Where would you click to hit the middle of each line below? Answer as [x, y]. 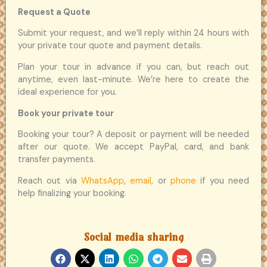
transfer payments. [57, 160]
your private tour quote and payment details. [110, 46]
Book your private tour [66, 113]
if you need [223, 181]
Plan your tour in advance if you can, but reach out [133, 67]
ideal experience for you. [67, 92]
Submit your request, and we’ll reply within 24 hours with [133, 33]
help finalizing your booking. [72, 193]
